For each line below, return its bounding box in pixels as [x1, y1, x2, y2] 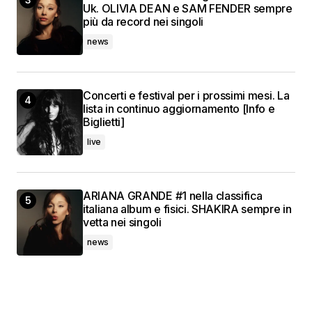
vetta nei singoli [83, 215, 162, 230]
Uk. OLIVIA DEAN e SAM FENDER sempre [83, 1, 292, 16]
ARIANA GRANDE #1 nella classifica [83, 189, 263, 203]
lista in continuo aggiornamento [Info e [83, 102, 275, 116]
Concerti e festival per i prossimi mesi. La [83, 88, 290, 103]
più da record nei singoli [83, 15, 203, 29]
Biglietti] [83, 115, 125, 130]
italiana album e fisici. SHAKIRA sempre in [83, 202, 292, 217]
